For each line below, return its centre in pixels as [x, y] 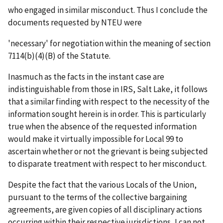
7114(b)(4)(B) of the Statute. [59, 56]
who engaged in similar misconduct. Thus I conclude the [108, 10]
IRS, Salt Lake [145, 89]
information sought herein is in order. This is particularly [107, 114]
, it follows [189, 89]
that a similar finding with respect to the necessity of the [109, 101]
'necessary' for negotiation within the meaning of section [109, 43]
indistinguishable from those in [64, 89]
